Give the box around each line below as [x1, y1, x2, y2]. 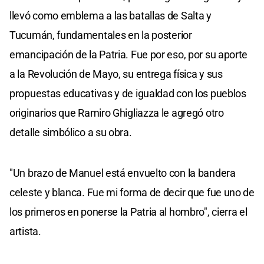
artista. [9, 225, 41, 237]
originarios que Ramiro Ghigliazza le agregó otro [9, 106, 224, 119]
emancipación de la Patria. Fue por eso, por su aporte [9, 48, 248, 61]
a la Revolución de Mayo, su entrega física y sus [9, 67, 223, 80]
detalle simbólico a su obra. [9, 126, 132, 138]
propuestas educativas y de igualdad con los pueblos [9, 87, 246, 100]
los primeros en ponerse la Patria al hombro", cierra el [9, 205, 247, 218]
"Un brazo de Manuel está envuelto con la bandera [9, 166, 236, 179]
